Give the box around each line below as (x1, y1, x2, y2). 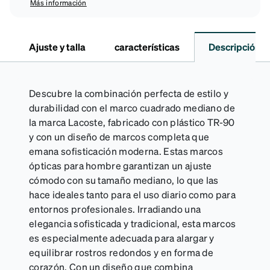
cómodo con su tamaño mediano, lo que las (29, 173, 219, 186)
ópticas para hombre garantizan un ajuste (29, 159, 212, 172)
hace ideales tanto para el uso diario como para (29, 187, 236, 201)
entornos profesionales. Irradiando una (29, 202, 201, 215)
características (115, 40, 180, 53)
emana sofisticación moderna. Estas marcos (29, 144, 224, 157)
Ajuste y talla (29, 40, 86, 53)
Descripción (209, 40, 260, 53)
